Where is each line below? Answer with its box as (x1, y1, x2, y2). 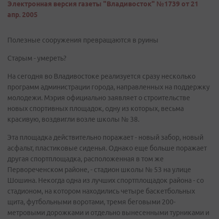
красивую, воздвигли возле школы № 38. (7, 115, 139, 123)
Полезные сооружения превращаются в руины (7, 36, 158, 44)
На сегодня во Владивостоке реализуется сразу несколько (7, 72, 196, 80)
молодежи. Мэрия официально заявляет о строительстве (7, 94, 190, 102)
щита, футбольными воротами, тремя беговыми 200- (7, 198, 175, 206)
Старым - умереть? (7, 54, 66, 62)
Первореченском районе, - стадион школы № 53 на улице (7, 166, 191, 174)
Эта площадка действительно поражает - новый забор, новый (7, 133, 203, 141)
